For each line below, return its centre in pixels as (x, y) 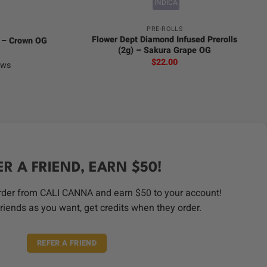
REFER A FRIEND (67, 243)
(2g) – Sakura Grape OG (165, 51)
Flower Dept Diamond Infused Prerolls (165, 40)
